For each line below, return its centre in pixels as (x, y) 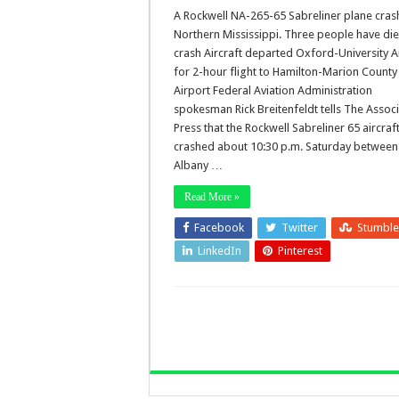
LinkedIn (220, 251)
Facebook (219, 228)
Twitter (300, 228)
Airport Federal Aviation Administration (273, 91)
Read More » (212, 197)
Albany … (198, 166)
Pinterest (300, 251)
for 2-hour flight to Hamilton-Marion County (285, 72)
